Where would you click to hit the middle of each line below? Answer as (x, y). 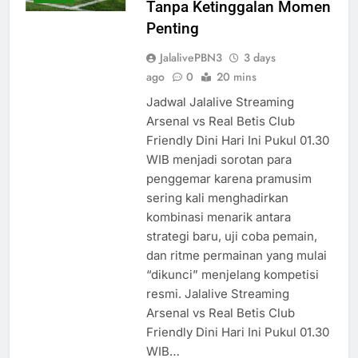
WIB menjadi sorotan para (219, 160)
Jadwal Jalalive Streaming (220, 102)
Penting (172, 29)
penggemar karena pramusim (229, 179)
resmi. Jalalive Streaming (217, 294)
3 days (259, 58)
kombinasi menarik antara (218, 217)
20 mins (236, 77)
